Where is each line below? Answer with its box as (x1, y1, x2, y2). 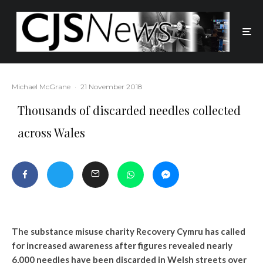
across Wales (18, 124, 85, 141)
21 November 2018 (80, 82, 143, 92)
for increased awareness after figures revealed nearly (12, 240, 232, 251)
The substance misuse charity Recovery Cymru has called (12, 226, 245, 237)
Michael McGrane (12, 82, 70, 92)
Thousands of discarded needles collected (18, 102, 241, 119)
